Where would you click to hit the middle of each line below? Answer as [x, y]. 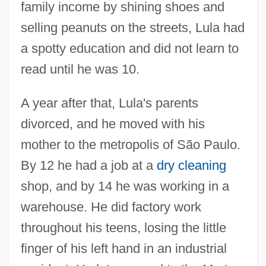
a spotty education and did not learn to [129, 48]
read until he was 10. [80, 69]
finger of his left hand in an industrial [123, 248]
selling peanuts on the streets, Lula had [132, 27]
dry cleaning [191, 165]
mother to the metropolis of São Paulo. [130, 144]
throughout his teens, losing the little [123, 227]
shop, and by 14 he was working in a [125, 186]
